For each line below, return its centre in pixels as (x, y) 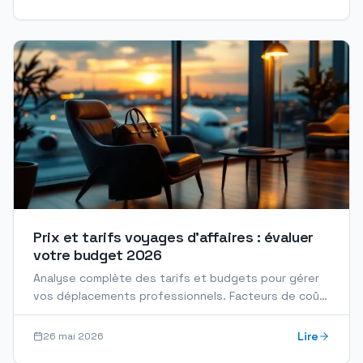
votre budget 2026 (98, 255)
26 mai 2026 (73, 336)
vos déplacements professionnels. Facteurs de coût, (181, 296)
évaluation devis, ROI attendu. (115, 314)
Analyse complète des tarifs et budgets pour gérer (176, 278)
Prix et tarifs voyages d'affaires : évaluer (173, 237)
